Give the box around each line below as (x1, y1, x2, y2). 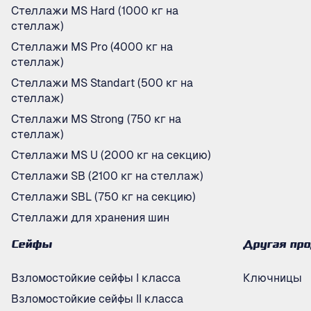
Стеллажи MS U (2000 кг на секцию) (11, 149, 211, 162)
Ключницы (243, 271, 302, 285)
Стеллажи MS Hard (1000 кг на (11, 4, 178, 17)
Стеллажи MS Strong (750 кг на (11, 112, 181, 126)
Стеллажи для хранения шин (11, 211, 169, 224)
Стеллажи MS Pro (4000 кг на (11, 40, 173, 53)
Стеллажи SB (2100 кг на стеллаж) (11, 169, 203, 183)
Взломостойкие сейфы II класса (11, 292, 183, 305)
